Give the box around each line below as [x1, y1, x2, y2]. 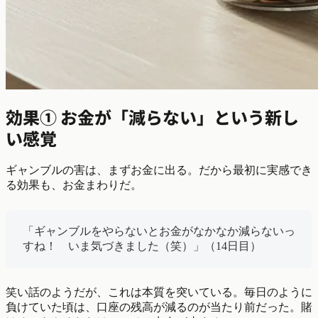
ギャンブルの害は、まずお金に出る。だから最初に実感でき [6, 163, 312, 176]
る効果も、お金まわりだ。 [6, 178, 142, 191]
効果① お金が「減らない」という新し [6, 104, 299, 129]
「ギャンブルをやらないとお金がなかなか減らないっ [23, 224, 295, 237]
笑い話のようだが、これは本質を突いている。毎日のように [6, 285, 312, 298]
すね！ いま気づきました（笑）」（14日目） [23, 239, 261, 252]
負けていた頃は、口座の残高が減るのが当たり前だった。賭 [6, 300, 312, 313]
